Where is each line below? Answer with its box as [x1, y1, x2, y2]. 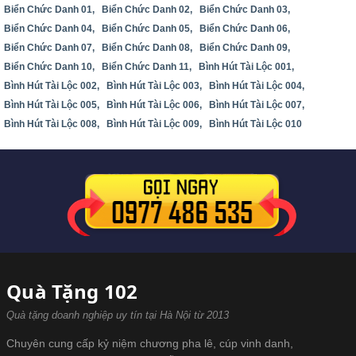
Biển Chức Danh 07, [4, 42, 95, 54]
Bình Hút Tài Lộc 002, [4, 80, 99, 92]
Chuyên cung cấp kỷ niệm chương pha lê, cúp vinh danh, [6, 338, 293, 350]
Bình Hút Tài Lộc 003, [106, 80, 202, 92]
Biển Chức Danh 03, [199, 4, 290, 16]
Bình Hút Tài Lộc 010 [209, 118, 302, 130]
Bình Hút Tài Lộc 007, [209, 99, 304, 111]
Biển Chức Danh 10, [4, 61, 95, 73]
